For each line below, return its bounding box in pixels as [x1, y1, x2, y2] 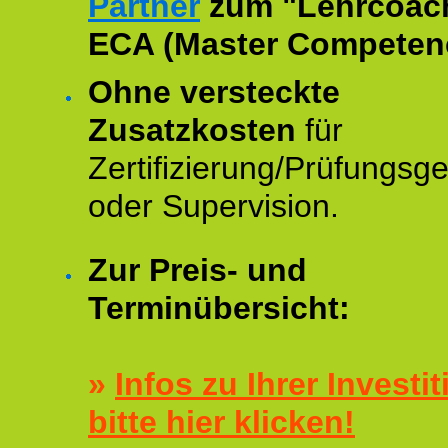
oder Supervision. [88, 188, 339, 224]
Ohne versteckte [88, 74, 340, 110]
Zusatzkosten [88, 112, 296, 148]
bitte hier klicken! [88, 404, 355, 440]
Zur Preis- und [88, 252, 307, 288]
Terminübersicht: [88, 290, 350, 326]
